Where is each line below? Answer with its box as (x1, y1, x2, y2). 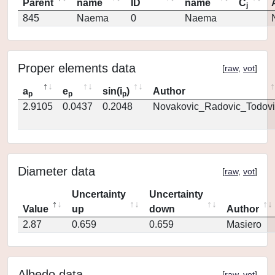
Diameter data (18, 165, 95, 178)
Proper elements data (18, 61, 136, 75)
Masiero (227, 219, 261, 230)
